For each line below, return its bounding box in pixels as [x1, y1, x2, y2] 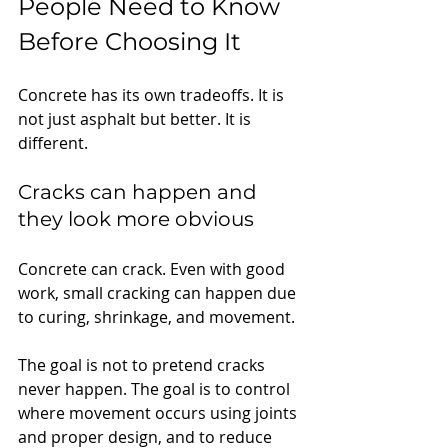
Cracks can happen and [18, 179, 262, 204]
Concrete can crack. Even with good [18, 257, 289, 280]
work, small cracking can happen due [18, 281, 300, 304]
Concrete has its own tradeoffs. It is [18, 83, 288, 106]
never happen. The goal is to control [18, 377, 294, 400]
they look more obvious [18, 206, 254, 231]
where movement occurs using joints [18, 401, 301, 424]
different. [18, 131, 88, 154]
